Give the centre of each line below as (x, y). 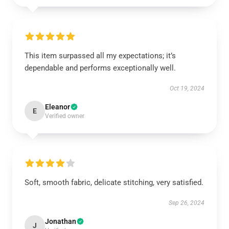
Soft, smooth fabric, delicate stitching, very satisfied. (114, 182)
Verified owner (65, 116)
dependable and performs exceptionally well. (100, 68)
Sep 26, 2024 (187, 203)
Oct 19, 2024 (187, 88)
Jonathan (61, 221)
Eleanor (58, 107)
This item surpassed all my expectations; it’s (100, 55)
